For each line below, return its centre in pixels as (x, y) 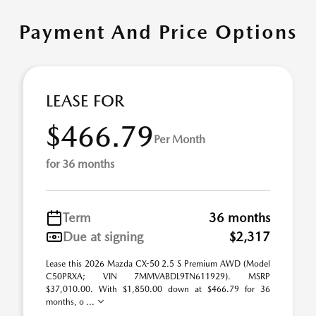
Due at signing (103, 237)
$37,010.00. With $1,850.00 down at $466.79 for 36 (158, 289)
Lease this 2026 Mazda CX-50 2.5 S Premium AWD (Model (158, 264)
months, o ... (71, 302)
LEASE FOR (85, 101)
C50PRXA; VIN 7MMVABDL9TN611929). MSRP (158, 276)
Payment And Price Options (158, 32)
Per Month (180, 139)
